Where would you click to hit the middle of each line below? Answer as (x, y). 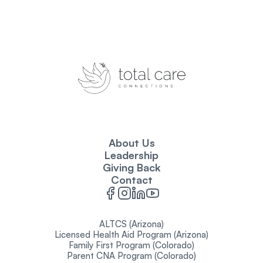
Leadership (131, 155)
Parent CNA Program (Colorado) (131, 256)
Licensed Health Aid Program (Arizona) (131, 235)
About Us (131, 143)
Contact (131, 180)
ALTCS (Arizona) (131, 224)
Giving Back (131, 167)
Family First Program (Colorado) (131, 245)
